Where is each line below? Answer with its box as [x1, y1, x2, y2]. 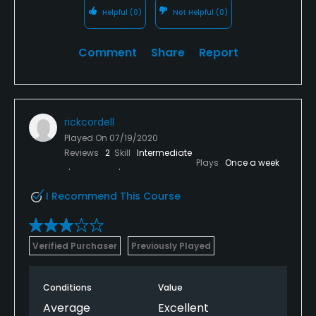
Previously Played [131, 239, 211, 252]
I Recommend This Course [46, 188, 181, 203]
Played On [64, 131, 109, 144]
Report [198, 44, 238, 61]
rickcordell [64, 114, 114, 129]
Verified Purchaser [32, 239, 117, 252]
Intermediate [137, 146, 192, 159]
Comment [78, 44, 137, 61]
